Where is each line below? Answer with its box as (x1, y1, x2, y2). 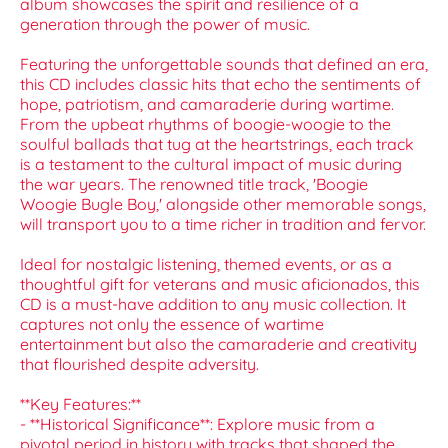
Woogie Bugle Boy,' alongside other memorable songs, (20, 194, 426, 215)
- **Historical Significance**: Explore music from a (20, 414, 375, 435)
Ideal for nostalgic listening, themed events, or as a (20, 254, 392, 275)
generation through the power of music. (20, 14, 310, 35)
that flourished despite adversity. (20, 354, 259, 375)
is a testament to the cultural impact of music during (20, 154, 402, 175)
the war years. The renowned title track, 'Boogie (20, 174, 368, 195)
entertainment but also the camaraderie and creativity (20, 334, 417, 355)
